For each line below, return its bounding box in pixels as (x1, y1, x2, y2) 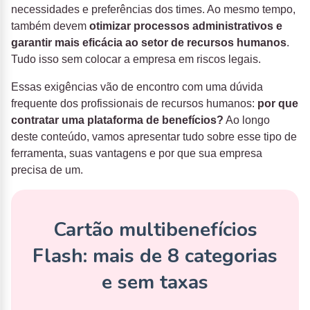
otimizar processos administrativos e (89, 19, 282, 32)
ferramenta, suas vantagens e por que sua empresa (11, 147, 262, 159)
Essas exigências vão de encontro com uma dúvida (11, 80, 263, 93)
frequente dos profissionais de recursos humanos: (11, 97, 257, 109)
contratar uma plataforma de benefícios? (11, 113, 224, 126)
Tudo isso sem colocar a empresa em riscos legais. (11, 53, 261, 65)
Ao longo (224, 113, 270, 126)
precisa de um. (11, 163, 83, 176)
